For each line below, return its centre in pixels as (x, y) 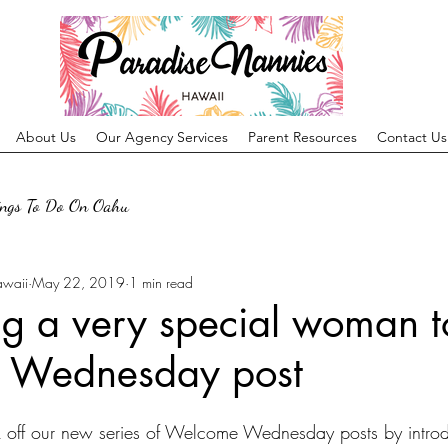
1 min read (161, 282)
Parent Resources (302, 137)
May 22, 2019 (78, 282)
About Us (45, 137)
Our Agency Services (161, 137)
